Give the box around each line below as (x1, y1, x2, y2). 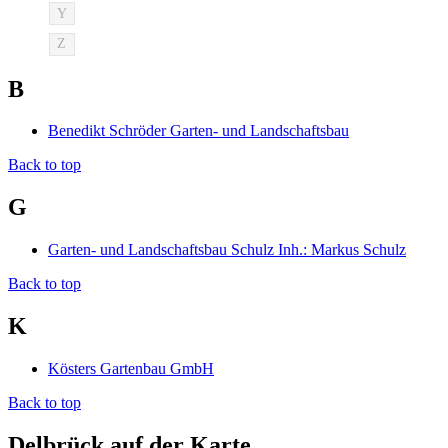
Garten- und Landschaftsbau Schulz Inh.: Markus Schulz (48, 241, 406, 259)
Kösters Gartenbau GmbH (48, 360, 214, 378)
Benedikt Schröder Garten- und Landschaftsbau (48, 122, 349, 140)
